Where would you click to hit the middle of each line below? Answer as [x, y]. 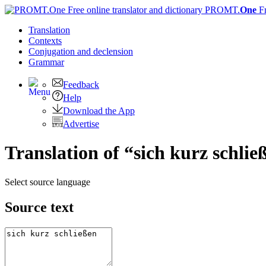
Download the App [99, 111]
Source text [39, 207]
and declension [105, 51]
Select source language [47, 182]
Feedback [81, 85]
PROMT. [221, 10]
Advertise [81, 124]
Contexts [45, 41]
